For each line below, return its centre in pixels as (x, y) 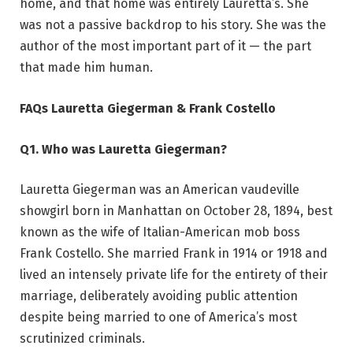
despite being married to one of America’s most (158, 318)
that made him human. (86, 68)
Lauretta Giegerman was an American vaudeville (160, 190)
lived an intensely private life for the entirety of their (174, 275)
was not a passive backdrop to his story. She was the (173, 25)
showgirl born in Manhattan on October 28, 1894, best (176, 211)
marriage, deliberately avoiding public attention (159, 296)
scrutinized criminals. (82, 339)
